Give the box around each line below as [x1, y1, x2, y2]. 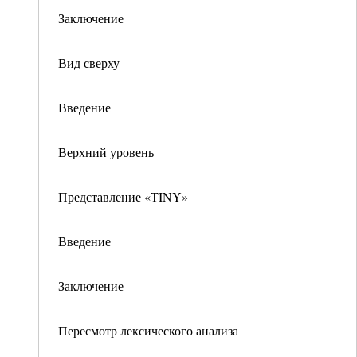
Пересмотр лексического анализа [58, 322, 238, 339]
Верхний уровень [58, 143, 154, 160]
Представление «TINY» [58, 188, 188, 205]
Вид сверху [58, 54, 120, 71]
